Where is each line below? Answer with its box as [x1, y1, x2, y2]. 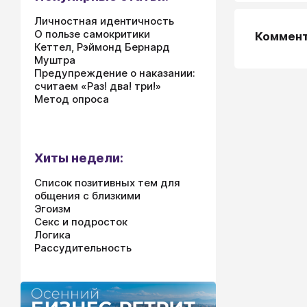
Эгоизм [34, 202, 71, 215]
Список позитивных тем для [34, 176, 180, 189]
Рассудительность [34, 241, 132, 254]
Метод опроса [34, 93, 109, 106]
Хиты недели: [34, 150, 123, 166]
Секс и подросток [34, 215, 127, 228]
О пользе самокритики [34, 27, 150, 40]
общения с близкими [34, 189, 140, 202]
